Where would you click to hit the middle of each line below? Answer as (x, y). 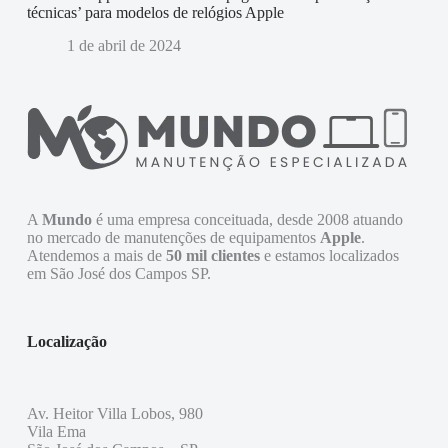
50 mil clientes (212, 255)
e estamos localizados (329, 255)
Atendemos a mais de (96, 255)
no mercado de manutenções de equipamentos (173, 237)
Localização (66, 341)
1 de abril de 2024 (123, 45)
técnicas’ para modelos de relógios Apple (155, 12)
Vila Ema (56, 432)
